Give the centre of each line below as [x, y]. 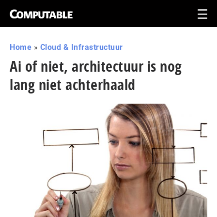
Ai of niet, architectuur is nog [96, 66]
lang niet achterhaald [73, 85]
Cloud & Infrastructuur [81, 47]
